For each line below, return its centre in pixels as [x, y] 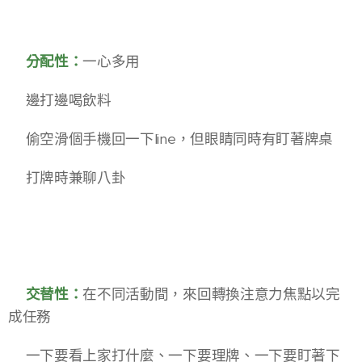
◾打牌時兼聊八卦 [67, 178]
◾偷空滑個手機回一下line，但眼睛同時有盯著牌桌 [170, 139]
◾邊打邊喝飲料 [60, 101]
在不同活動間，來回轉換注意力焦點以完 [211, 295]
